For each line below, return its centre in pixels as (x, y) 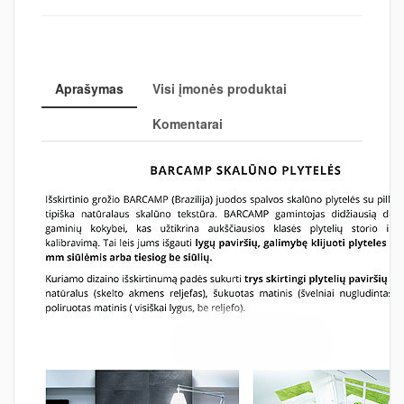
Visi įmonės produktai (220, 89)
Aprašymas (89, 89)
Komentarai (188, 124)
